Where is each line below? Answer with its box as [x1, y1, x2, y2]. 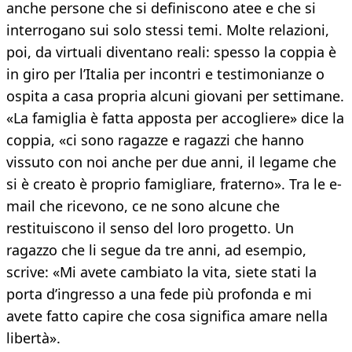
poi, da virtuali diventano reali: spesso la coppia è [6, 42, 336, 62]
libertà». [6, 328, 60, 348]
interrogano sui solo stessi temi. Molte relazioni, [6, 20, 329, 40]
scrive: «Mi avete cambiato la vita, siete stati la [6, 262, 317, 282]
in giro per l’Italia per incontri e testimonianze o [6, 64, 324, 84]
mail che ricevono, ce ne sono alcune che [6, 196, 280, 216]
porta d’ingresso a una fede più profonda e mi [6, 284, 312, 304]
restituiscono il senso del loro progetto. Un [6, 218, 294, 238]
